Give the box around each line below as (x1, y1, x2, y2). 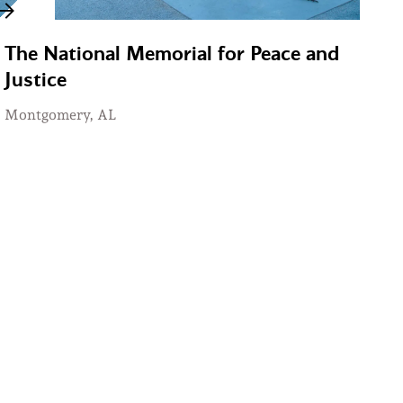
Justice (4, 67, 67, 94)
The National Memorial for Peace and (4, 41, 340, 67)
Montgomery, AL (4, 106, 117, 124)
